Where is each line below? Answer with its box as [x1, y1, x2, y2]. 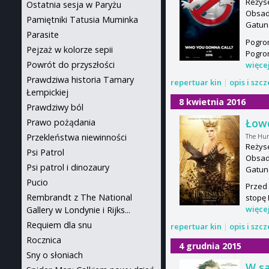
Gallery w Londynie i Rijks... [26, 204, 130, 216]
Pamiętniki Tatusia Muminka [26, 14, 138, 25]
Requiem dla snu [26, 219, 92, 231]
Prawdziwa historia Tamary [26, 74, 134, 85]
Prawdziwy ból [26, 101, 83, 113]
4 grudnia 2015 [179, 240, 242, 252]
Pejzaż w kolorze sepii [26, 44, 113, 55]
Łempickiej [26, 86, 68, 98]
